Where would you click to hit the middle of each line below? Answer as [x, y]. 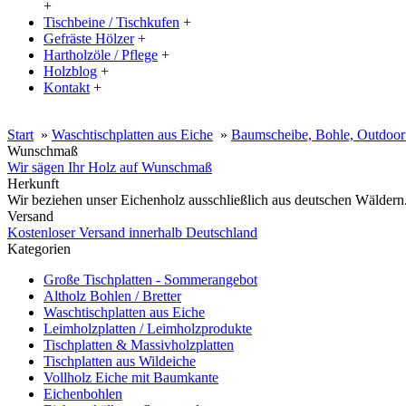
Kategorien [39, 249]
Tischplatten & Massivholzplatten [139, 345]
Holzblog [70, 71]
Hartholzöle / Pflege [101, 55]
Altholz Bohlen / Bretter [112, 296]
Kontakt [67, 87]
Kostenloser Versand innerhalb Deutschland [132, 232]
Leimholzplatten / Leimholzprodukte [148, 329]
